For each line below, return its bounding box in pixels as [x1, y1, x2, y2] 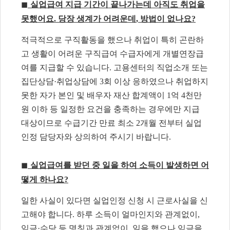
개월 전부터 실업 [140, 118, 202, 127]
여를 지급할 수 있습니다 [21, 63, 109, 72]
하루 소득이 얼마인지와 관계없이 [76, 210, 198, 219]
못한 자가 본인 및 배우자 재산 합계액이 [21, 90, 167, 100]
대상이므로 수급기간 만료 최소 [21, 118, 136, 127]
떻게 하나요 [21, 175, 64, 184]
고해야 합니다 [21, 210, 72, 219]
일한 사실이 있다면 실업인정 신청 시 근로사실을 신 [21, 196, 208, 205]
